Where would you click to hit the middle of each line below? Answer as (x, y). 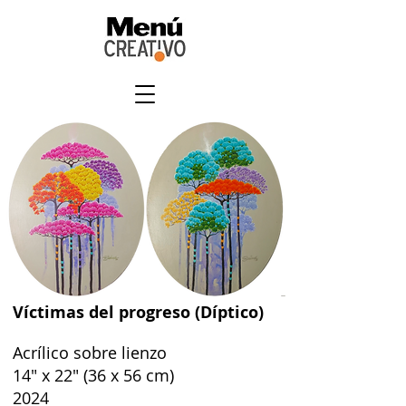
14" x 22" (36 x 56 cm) (93, 376)
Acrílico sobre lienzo (90, 353)
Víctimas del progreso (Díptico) (138, 313)
